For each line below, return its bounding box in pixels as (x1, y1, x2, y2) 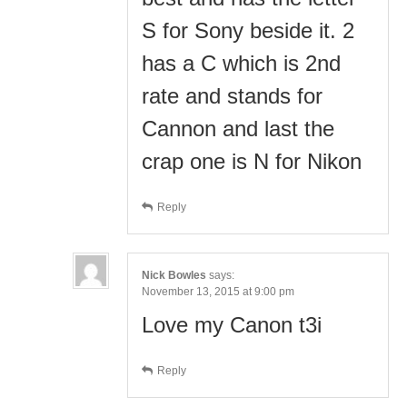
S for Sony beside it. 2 (142, 17, 354, 43)
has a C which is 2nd (142, 50, 341, 75)
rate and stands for (142, 83, 323, 108)
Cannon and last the (142, 115, 334, 141)
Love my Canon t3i (142, 312, 322, 337)
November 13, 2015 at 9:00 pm (142, 284, 294, 298)
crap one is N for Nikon (142, 148, 362, 174)
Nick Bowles (142, 268, 206, 282)
